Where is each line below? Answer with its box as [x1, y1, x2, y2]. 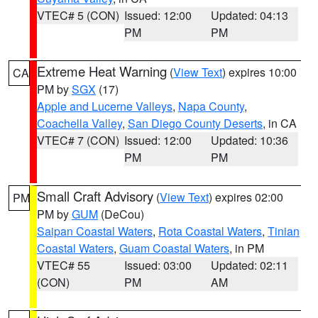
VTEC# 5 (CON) [37, 7, 119, 23]
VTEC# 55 [37, 257, 90, 273]
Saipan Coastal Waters [37, 223, 153, 239]
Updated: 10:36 [211, 132, 289, 148]
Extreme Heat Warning [37, 62, 167, 80]
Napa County [178, 98, 244, 114]
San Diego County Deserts [128, 115, 263, 131]
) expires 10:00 [222, 64, 297, 80]
